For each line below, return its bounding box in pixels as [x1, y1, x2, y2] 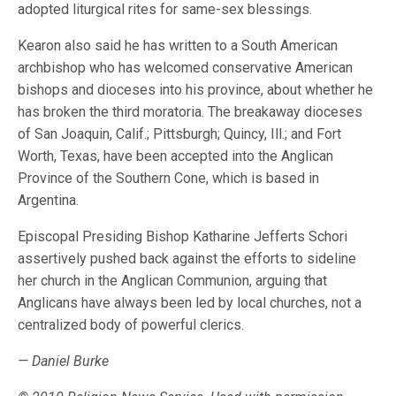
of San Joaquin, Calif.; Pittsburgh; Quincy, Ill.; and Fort [18, 126, 342, 142]
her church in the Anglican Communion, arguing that [18, 272, 328, 289]
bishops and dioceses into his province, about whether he [18, 81, 374, 98]
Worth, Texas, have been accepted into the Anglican [18, 148, 334, 164]
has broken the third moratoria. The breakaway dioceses [18, 103, 363, 120]
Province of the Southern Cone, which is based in [18, 170, 320, 187]
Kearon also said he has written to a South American [18, 37, 339, 54]
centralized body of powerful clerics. [18, 316, 245, 333]
